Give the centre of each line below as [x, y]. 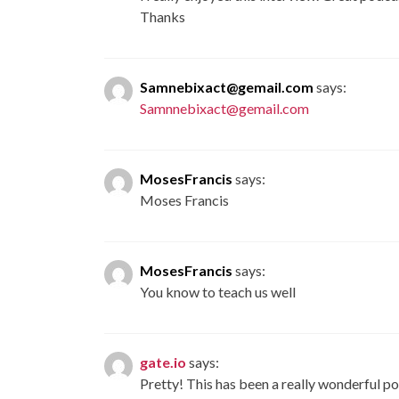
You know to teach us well [218, 292]
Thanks [163, 17]
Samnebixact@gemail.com [227, 87]
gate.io [163, 362]
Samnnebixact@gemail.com [224, 109]
